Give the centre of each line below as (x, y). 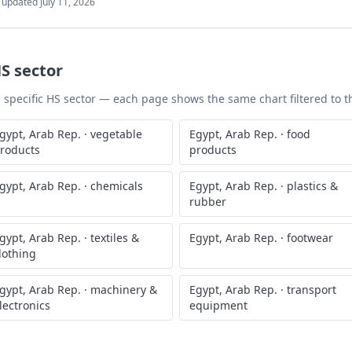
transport (312, 290)
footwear (310, 238)
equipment (218, 305)
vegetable (116, 134)
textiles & (115, 238)
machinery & (124, 290)
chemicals (117, 186)
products (213, 150)
